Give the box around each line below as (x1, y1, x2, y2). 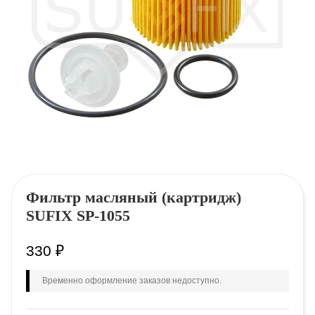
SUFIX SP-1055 (26, 207, 130, 224)
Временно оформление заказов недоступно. (42, 275, 221, 285)
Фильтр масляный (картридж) (26, 188, 241, 206)
